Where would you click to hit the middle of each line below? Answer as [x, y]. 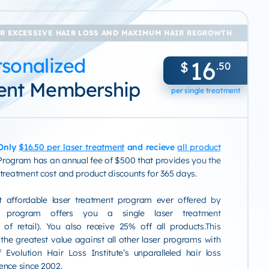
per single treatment [206, 90]
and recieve [151, 147]
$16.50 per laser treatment [71, 147]
